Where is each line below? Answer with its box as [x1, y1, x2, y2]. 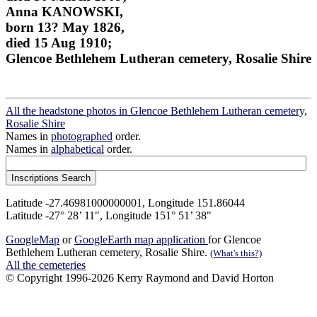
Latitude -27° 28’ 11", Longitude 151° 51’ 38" [6, 209, 212, 222]
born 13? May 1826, [6, 19, 125, 35]
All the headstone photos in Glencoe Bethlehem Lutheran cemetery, [6, 105, 307, 117]
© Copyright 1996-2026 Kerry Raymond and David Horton [6, 272, 274, 284]
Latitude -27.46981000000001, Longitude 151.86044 [6, 197, 245, 209]
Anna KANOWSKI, [6, 4, 123, 19]
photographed [51, 130, 113, 143]
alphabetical [51, 143, 104, 156]
